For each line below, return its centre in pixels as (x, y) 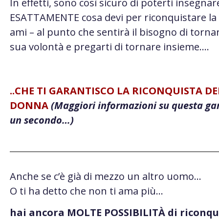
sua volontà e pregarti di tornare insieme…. (109, 46)
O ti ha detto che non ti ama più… (87, 191)
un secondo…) (42, 120)
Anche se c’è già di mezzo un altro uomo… (106, 176)
